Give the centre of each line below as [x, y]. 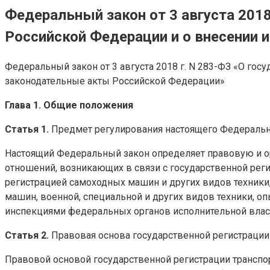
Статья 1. [27, 129]
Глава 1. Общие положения [69, 105]
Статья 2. [27, 235]
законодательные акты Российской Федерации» [115, 81]
